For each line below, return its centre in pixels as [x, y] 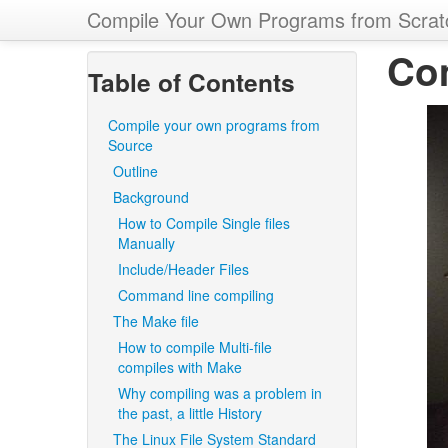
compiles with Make [180, 367]
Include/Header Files [183, 269]
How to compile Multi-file [195, 347]
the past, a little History [190, 413]
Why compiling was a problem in [220, 393]
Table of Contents [191, 82]
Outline [135, 171]
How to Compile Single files [204, 223]
